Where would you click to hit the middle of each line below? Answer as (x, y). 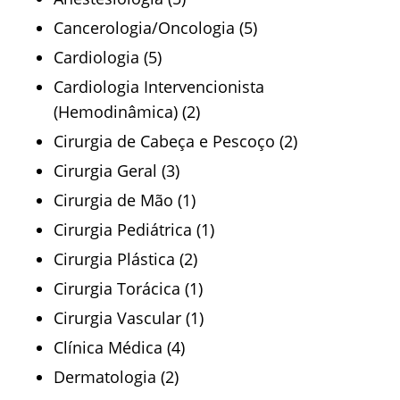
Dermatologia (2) (116, 377)
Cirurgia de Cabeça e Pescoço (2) (175, 141)
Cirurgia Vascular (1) (129, 318)
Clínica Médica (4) (119, 347)
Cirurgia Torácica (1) (128, 288)
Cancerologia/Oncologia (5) (155, 28)
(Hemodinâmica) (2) (127, 112)
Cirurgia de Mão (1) (125, 200)
